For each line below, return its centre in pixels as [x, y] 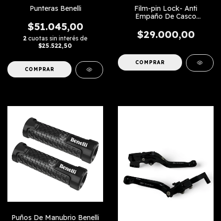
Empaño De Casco [166, 16]
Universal [166, 24]
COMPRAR [40, 69]
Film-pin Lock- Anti [166, 8]
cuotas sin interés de [58, 38]
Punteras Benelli [55, 8]
